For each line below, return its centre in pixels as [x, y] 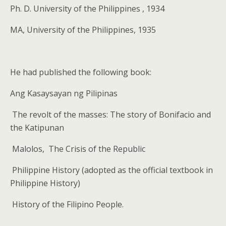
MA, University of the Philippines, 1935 [83, 30]
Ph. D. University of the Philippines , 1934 [87, 9]
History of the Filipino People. [68, 204]
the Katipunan [37, 128]
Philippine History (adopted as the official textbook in [112, 170]
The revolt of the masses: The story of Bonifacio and [111, 115]
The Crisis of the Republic [97, 149]
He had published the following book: [81, 72]
